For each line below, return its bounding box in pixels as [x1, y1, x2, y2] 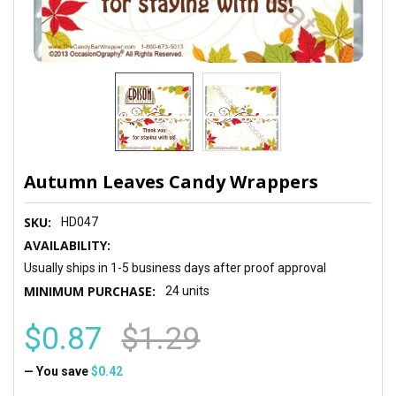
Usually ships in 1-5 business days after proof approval [24, 260, 327, 275]
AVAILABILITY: [24, 236, 111, 254]
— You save [24, 363, 89, 378]
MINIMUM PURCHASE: [24, 282, 156, 300]
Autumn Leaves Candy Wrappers [24, 169, 319, 194]
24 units [165, 283, 210, 298]
